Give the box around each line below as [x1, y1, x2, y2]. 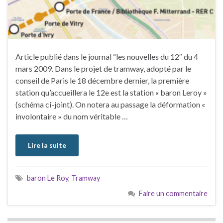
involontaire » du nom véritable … [15, 111, 128, 121]
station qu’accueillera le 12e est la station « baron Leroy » [15, 88, 207, 98]
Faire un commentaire [139, 189, 208, 198]
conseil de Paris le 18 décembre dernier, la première [15, 76, 189, 86]
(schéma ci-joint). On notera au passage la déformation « [15, 100, 205, 110]
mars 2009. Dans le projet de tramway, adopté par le [15, 64, 191, 74]
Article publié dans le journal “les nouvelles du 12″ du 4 [15, 52, 198, 62]
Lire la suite [28, 141, 66, 150]
